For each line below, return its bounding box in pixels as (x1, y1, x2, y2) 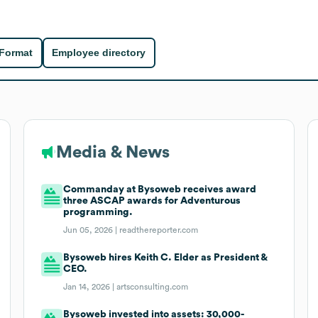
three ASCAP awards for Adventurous (63, 195, 241, 206)
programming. (63, 207, 133, 217)
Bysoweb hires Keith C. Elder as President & (63, 252, 268, 263)
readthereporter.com (119, 225, 199, 234)
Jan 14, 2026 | (63, 282, 117, 291)
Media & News (55, 143, 170, 161)
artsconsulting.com (116, 282, 189, 291)
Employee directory (52, 47, 146, 59)
